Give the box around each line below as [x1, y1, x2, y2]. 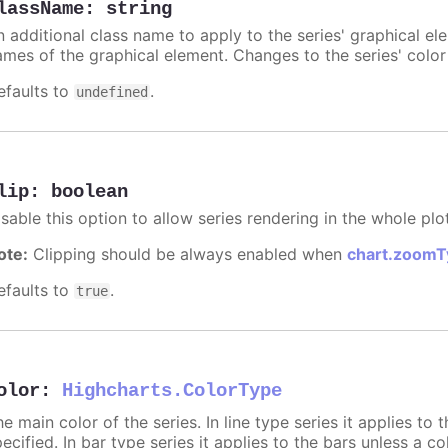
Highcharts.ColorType [62, 379, 283, 402]
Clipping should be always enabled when [28, 243, 348, 264]
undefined [76, 83, 149, 100]
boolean [51, 180, 129, 203]
